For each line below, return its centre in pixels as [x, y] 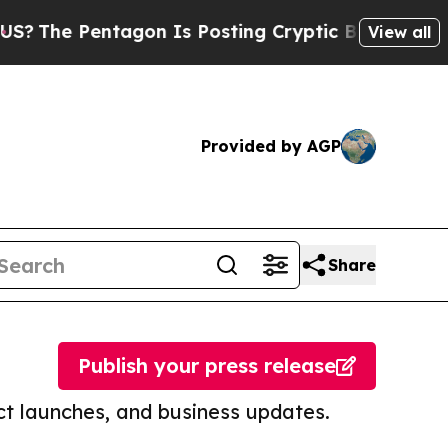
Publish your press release [207, 365]
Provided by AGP [271, 146]
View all [399, 31]
